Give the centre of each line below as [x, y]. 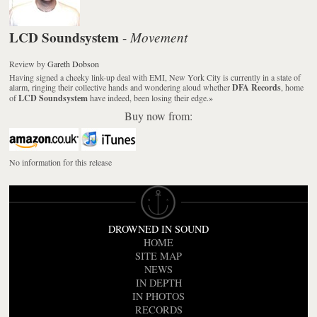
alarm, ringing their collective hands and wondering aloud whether [121, 87]
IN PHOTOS [158, 296]
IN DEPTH [158, 283]
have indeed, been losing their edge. [149, 97]
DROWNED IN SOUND [158, 229]
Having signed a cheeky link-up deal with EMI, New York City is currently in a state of [155, 77]
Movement [159, 36]
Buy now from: [158, 115]
